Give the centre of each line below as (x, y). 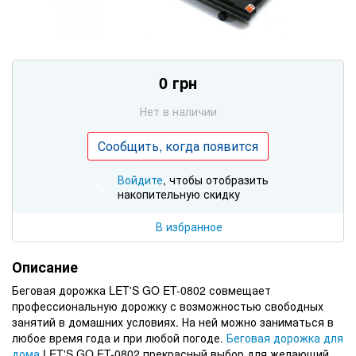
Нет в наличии (178, 111)
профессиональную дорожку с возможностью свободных (168, 306)
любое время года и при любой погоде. (119, 337)
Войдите (140, 179)
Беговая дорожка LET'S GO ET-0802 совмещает (141, 290)
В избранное (189, 226)
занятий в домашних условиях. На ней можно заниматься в (173, 321)
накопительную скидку (179, 193)
